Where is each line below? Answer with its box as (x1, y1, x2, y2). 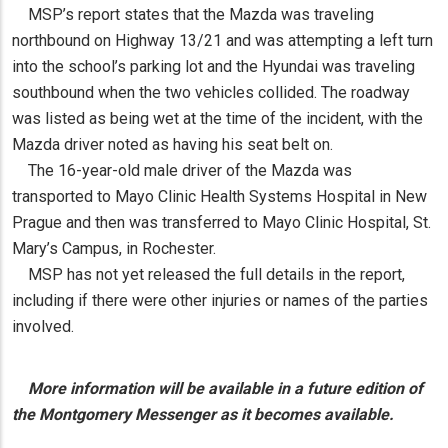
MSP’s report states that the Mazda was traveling (12, 5, 374, 25)
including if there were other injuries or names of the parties (12, 291, 428, 311)
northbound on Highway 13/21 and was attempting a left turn (12, 31, 433, 51)
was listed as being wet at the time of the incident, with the (12, 109, 423, 129)
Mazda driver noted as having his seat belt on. (12, 135, 333, 155)
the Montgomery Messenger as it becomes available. (12, 405, 394, 425)
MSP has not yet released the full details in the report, (12, 265, 405, 285)
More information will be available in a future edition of (12, 379, 423, 399)
